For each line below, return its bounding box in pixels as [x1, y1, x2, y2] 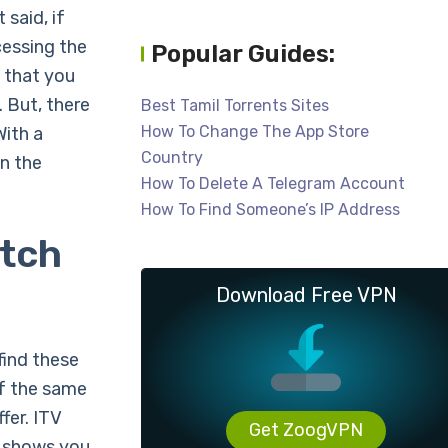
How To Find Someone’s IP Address [141, 200, 400, 219]
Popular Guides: [151, 40, 335, 68]
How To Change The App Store [141, 122, 369, 141]
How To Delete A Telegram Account [141, 174, 405, 193]
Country [141, 148, 203, 167]
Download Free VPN [215, 283, 397, 307]
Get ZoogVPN [249, 419, 363, 441]
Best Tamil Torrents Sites [141, 96, 329, 115]
